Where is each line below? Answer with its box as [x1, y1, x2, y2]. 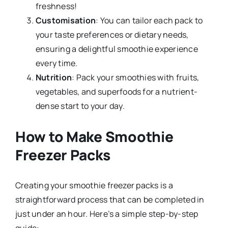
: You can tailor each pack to [96, 15, 203, 26]
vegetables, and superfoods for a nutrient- [35, 86, 198, 98]
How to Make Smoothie [15, 127, 174, 147]
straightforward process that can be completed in [15, 194, 205, 206]
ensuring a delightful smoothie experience [35, 43, 198, 55]
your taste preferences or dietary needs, [35, 29, 189, 41]
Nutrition [35, 72, 72, 83]
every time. [35, 58, 78, 69]
